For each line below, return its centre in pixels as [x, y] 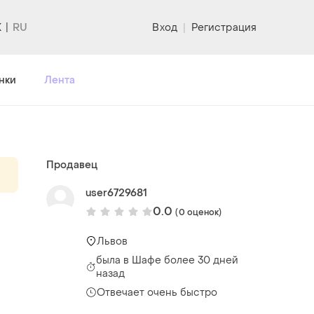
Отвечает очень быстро [157, 292]
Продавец [72, 165]
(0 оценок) [199, 212]
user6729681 [116, 193]
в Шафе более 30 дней [180, 260]
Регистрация [224, 27]
